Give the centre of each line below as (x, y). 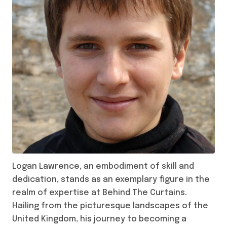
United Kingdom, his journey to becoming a (99, 219)
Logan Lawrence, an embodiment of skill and (103, 167)
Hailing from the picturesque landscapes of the (110, 206)
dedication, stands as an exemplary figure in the (111, 180)
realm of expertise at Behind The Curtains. (100, 193)
